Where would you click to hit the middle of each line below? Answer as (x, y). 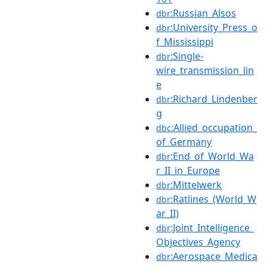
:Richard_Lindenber (214, 99)
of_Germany (184, 142)
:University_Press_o (214, 27)
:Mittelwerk (196, 184)
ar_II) (167, 213)
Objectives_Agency (198, 242)
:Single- (187, 56)
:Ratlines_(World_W (213, 199)
